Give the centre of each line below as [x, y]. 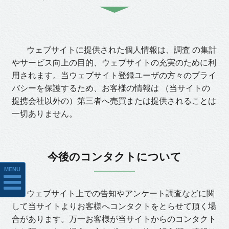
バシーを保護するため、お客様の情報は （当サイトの [111, 88]
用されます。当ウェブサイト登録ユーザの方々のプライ [114, 75]
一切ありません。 [44, 114]
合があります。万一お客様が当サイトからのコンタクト [114, 219]
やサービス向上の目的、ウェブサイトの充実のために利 [114, 63]
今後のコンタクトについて [114, 157]
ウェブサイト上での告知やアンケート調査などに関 [116, 193]
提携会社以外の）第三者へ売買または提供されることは [114, 101]
